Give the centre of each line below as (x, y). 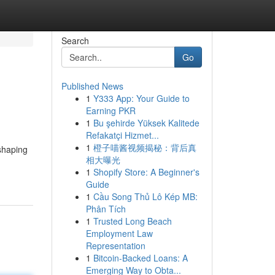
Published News (92, 86)
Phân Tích (106, 209)
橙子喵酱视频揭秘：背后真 (145, 147)
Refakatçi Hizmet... (122, 135)
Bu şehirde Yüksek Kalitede (146, 123)
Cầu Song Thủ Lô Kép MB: (145, 196)
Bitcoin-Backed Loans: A (140, 258)
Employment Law (119, 233)
